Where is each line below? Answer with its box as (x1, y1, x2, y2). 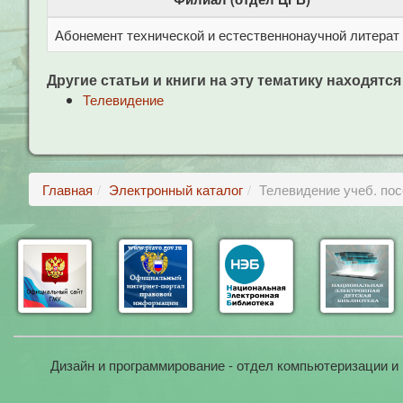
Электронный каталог (109, 180, 243, 199)
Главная (42, 180, 93, 199)
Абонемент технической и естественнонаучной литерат (55, 25, 399, 44)
